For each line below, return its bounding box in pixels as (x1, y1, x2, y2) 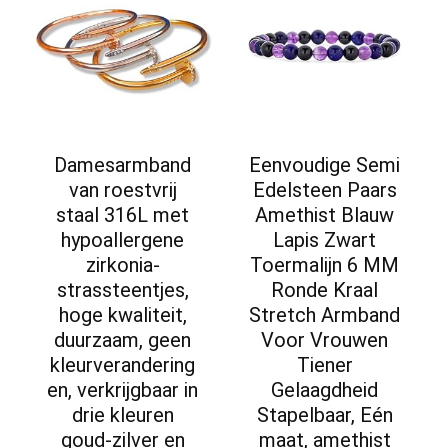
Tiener (296, 353, 353, 378)
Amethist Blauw (255, 203, 395, 228)
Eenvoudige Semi (249, 153, 401, 178)
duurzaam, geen (54, 328, 192, 353)
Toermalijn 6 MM (250, 253, 400, 278)
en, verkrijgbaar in (47, 378, 199, 403)
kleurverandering (50, 353, 196, 378)
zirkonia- (85, 253, 160, 278)
